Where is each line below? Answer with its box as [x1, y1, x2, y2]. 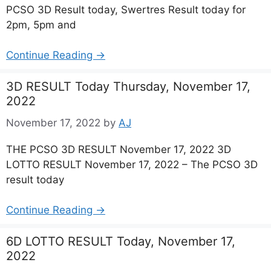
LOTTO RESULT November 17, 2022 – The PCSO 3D [6, 158, 258, 171]
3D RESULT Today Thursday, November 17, [6, 79, 250, 94]
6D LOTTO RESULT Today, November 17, [6, 234, 235, 249]
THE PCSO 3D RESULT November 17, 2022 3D [6, 143, 231, 155]
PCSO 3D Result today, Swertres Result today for [6, 3, 246, 16]
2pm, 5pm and [6, 18, 76, 31]
